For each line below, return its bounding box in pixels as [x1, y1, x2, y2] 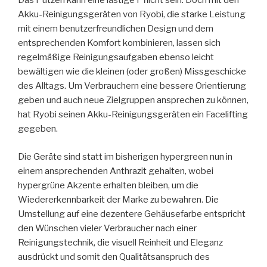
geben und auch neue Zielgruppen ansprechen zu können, [18, 95, 249, 106]
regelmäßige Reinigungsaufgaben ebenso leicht [18, 52, 214, 63]
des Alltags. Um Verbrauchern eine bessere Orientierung [18, 80, 246, 92]
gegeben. [18, 123, 58, 135]
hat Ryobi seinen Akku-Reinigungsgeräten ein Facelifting [18, 109, 248, 120]
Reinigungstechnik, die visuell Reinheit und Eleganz [18, 237, 223, 248]
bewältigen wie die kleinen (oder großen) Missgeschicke [18, 66, 246, 77]
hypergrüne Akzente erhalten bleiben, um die [18, 179, 198, 191]
